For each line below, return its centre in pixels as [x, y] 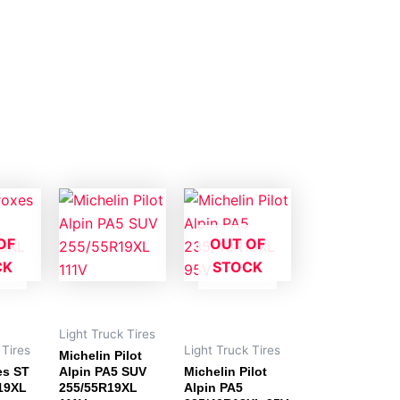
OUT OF [237, 244]
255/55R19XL [98, 388]
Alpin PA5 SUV [103, 372]
